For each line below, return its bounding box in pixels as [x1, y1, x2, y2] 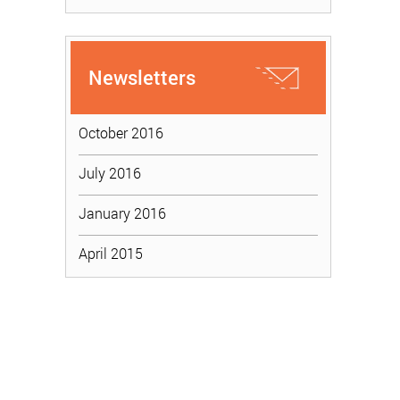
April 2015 [79, 244, 144, 262]
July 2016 [79, 163, 142, 182]
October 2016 [79, 123, 164, 142]
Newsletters [88, 64, 196, 90]
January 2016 [79, 204, 167, 222]
